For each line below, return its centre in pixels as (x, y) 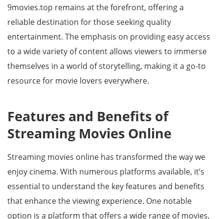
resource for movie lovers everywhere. (78, 81)
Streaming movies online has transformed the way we (106, 157)
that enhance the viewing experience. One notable (99, 201)
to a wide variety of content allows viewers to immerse (107, 51)
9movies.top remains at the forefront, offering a (96, 7)
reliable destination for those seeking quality (89, 22)
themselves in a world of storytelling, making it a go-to (107, 66)
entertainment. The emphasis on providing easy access (109, 37)
